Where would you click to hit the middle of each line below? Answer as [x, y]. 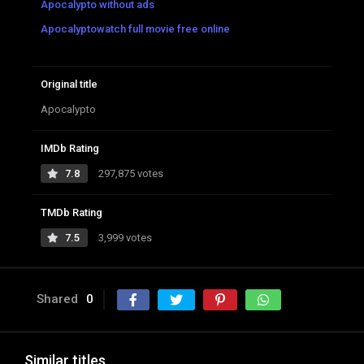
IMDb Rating [70, 148]
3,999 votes [124, 237]
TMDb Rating [71, 212]
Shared [57, 299]
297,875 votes [130, 173]
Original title [69, 84]
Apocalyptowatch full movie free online [135, 28]
